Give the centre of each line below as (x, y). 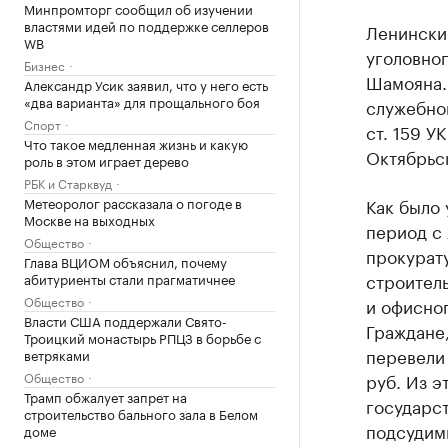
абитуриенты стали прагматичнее (129, 277)
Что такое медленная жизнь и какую (136, 142)
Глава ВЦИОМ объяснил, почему (125, 260)
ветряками (57, 353)
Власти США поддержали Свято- (125, 319)
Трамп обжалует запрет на (105, 395)
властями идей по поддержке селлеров (146, 24)
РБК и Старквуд (68, 182)
